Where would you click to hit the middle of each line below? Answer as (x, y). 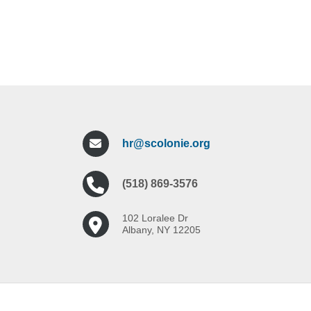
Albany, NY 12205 (161, 230)
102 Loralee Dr (155, 218)
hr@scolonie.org (166, 143)
